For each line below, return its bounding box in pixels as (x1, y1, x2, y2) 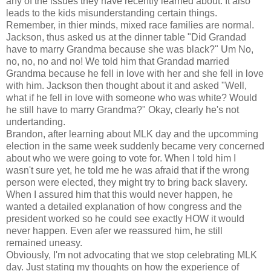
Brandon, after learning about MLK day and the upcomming (6, 128, 258, 139)
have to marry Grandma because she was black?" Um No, (6, 44, 253, 54)
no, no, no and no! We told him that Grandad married (6, 56, 229, 67)
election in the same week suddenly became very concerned (6, 140, 264, 151)
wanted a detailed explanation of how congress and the (6, 201, 242, 212)
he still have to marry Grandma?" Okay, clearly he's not (6, 104, 239, 115)
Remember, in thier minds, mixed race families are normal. (6, 19, 254, 30)
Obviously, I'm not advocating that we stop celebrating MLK (6, 249, 257, 260)
